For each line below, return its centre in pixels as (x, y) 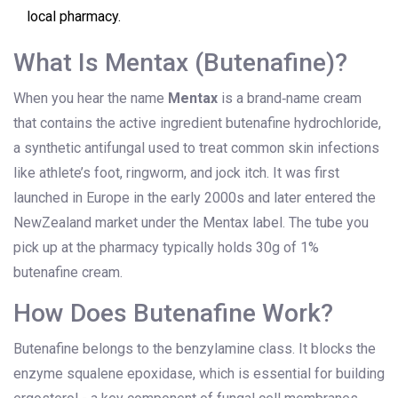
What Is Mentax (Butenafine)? (180, 63)
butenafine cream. (68, 273)
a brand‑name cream (299, 99)
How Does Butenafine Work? (173, 314)
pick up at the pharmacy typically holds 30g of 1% (166, 248)
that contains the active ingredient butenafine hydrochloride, (197, 123)
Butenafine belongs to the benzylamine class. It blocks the (195, 349)
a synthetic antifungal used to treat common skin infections (196, 148)
